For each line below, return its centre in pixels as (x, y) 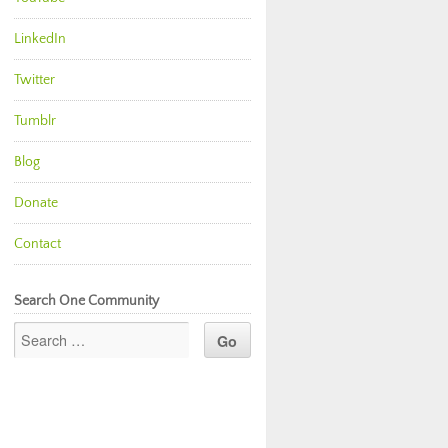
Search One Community (86, 301)
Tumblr (35, 121)
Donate (36, 203)
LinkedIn (40, 39)
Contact (37, 244)
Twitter (34, 80)
